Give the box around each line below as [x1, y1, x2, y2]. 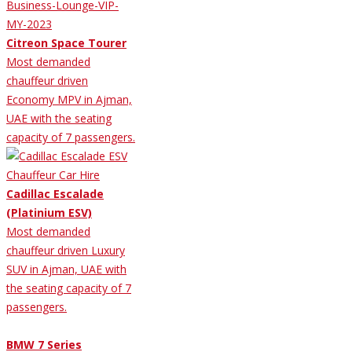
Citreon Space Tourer [6, 35, 126, 50]
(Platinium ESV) [6, 204, 92, 220]
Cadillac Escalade [6, 185, 104, 201]
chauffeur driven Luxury [6, 242, 125, 258]
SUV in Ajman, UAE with [6, 261, 126, 277]
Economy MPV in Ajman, [6, 91, 132, 107]
